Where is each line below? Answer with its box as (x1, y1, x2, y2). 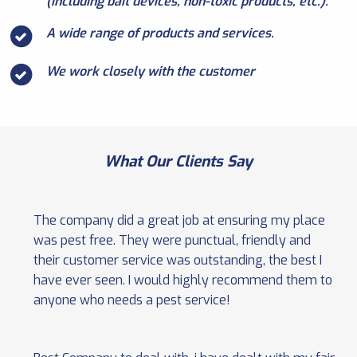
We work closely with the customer (46, 63, 255, 80)
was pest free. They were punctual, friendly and (33, 232, 311, 249)
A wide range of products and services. (46, 25, 274, 42)
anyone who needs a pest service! (33, 292, 230, 309)
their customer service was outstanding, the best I (33, 252, 322, 269)
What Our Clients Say (104, 151, 253, 172)
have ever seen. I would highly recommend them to (33, 272, 332, 289)
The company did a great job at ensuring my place (33, 212, 325, 229)
